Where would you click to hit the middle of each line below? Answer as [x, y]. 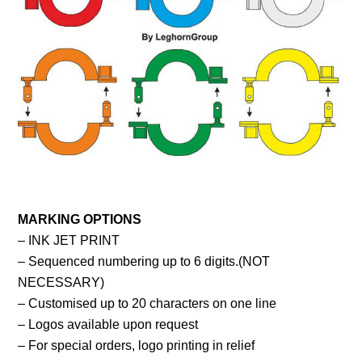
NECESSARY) [61, 282]
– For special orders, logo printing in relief [137, 345]
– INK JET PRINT [69, 240]
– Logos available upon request [108, 324]
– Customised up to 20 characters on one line [147, 303]
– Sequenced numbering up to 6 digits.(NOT [144, 261]
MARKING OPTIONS [80, 219]
